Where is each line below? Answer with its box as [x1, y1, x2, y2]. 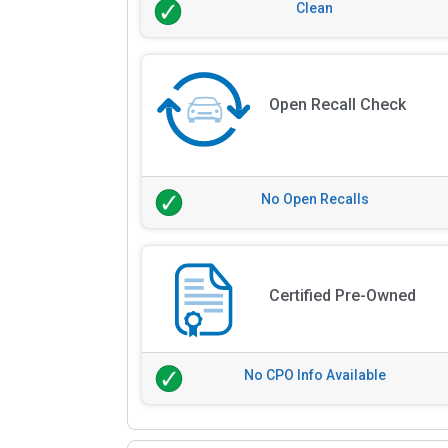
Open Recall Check [268, 95, 406, 115]
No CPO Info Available [244, 367, 387, 383]
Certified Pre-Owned [268, 286, 416, 305]
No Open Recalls [261, 191, 370, 208]
